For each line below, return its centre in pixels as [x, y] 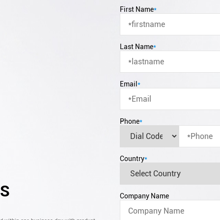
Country [132, 159]
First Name [137, 9]
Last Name [137, 47]
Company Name [144, 196]
